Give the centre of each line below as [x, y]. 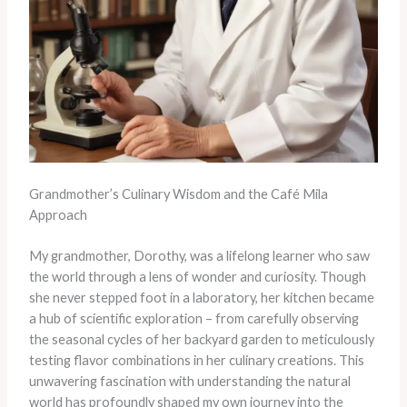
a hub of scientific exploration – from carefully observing [194, 319]
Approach [58, 215]
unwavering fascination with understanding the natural [189, 382]
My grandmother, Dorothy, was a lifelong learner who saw [199, 256]
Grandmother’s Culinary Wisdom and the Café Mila [178, 194]
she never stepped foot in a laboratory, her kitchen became [201, 298]
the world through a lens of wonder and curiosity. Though [197, 277]
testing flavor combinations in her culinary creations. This [196, 361]
